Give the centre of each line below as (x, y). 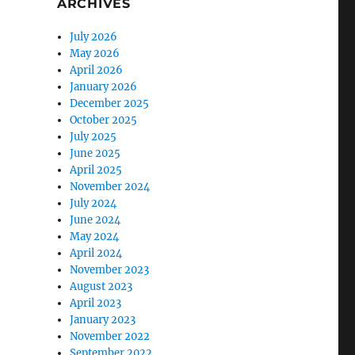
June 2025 (95, 153)
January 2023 (103, 320)
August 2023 (101, 286)
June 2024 (95, 220)
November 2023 (110, 270)
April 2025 (96, 170)
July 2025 (94, 137)
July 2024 (94, 203)
